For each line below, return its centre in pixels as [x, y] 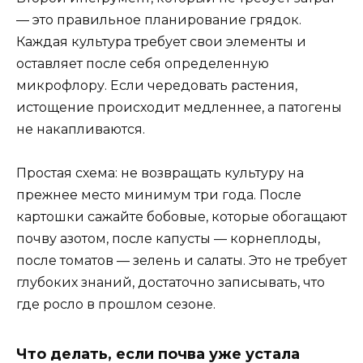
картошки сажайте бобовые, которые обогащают [181, 216]
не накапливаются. [81, 129]
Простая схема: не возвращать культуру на [160, 173]
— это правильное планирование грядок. [159, 19]
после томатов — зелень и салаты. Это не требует [181, 260]
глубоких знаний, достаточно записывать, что [171, 282]
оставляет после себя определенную [143, 63]
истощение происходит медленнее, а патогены [179, 107]
